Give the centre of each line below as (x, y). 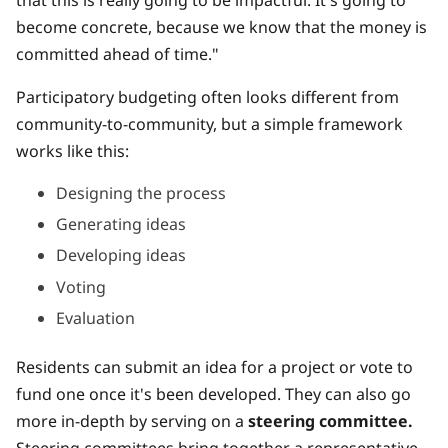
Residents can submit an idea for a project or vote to (214, 366)
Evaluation (95, 318)
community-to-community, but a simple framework (209, 123)
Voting (81, 286)
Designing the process (141, 192)
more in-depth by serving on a (132, 420)
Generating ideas (121, 224)
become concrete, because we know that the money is (221, 26)
